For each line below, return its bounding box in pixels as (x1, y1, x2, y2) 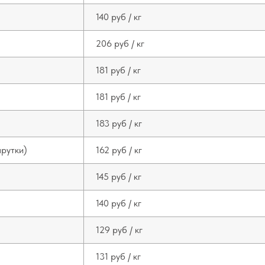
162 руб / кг (96, 144, 142, 156)
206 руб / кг (96, 38, 144, 49)
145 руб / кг (96, 171, 141, 182)
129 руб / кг (96, 224, 143, 235)
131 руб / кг (96, 251, 141, 262)
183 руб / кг (96, 118, 142, 129)
